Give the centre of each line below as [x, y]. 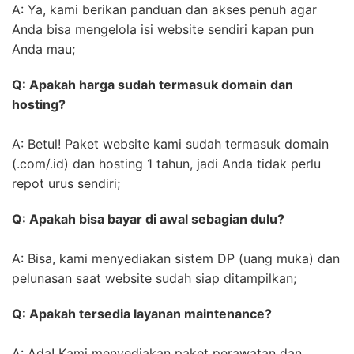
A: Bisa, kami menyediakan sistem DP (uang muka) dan [176, 259]
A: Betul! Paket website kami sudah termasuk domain [170, 144]
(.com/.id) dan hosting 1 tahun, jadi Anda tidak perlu [166, 164]
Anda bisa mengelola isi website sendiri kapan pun [163, 30]
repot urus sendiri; [66, 184]
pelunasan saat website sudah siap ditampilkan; [154, 279]
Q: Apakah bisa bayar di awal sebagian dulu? [148, 219]
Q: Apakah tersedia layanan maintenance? [142, 314]
